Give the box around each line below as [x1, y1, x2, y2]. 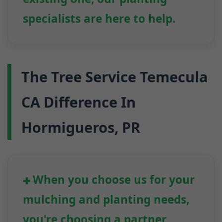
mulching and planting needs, [23, 192, 189, 208]
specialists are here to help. [23, 11, 175, 27]
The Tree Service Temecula [21, 67, 208, 87]
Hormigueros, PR [21, 117, 140, 137]
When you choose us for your [33, 172, 195, 188]
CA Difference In [21, 92, 136, 112]
